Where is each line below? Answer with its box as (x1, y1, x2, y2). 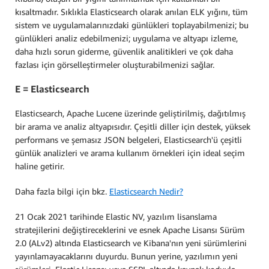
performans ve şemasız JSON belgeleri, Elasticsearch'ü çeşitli (15, 134, 242, 145)
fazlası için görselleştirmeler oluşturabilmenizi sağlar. (15, 59, 214, 70)
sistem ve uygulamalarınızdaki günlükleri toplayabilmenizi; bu (15, 20, 249, 30)
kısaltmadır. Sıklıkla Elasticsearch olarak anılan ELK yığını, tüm (15, 7, 248, 17)
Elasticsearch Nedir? (109, 186, 183, 196)
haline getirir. (15, 160, 67, 171)
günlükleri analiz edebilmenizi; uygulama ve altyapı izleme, (15, 33, 238, 43)
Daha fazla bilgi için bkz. (15, 186, 109, 196)
